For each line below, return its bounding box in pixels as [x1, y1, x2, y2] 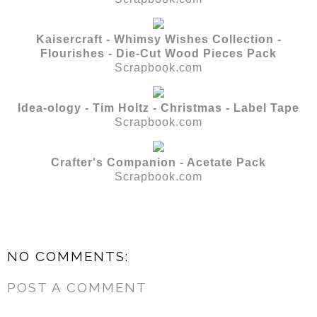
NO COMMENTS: [7, 248, 129, 265]
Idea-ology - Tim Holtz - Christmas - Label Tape [18, 102, 299, 115]
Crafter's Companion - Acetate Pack [51, 156, 266, 169]
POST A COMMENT [7, 279, 147, 295]
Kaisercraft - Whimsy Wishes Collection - [35, 33, 282, 46]
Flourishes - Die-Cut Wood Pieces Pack [40, 47, 277, 60]
